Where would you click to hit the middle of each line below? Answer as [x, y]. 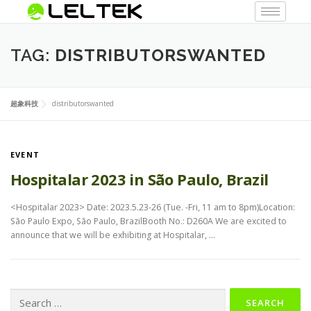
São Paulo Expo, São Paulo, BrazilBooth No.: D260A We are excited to [149, 221]
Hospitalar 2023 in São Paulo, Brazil [140, 179]
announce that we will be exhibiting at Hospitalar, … [113, 235]
